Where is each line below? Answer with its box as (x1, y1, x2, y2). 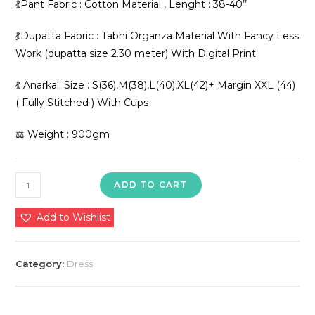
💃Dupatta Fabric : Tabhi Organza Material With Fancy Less (15, 30, 300, 42)
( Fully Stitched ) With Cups (15, 96, 149, 109)
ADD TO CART (114, 179, 188, 190)
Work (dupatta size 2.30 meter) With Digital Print (15, 47, 257, 60)
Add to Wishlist (37, 211, 111, 224)
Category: (15, 258, 67, 269)
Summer (15, 226, 59, 239)
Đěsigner (15, 209, 60, 221)
